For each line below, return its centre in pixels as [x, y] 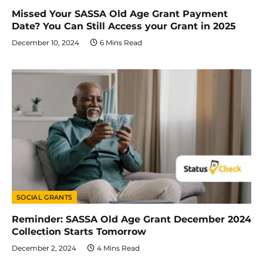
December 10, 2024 [45, 42]
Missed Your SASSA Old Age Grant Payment [120, 14]
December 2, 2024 [44, 248]
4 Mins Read [118, 248]
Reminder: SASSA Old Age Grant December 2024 [131, 220]
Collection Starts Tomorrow [79, 232]
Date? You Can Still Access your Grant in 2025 [124, 26]
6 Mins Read [121, 42]
